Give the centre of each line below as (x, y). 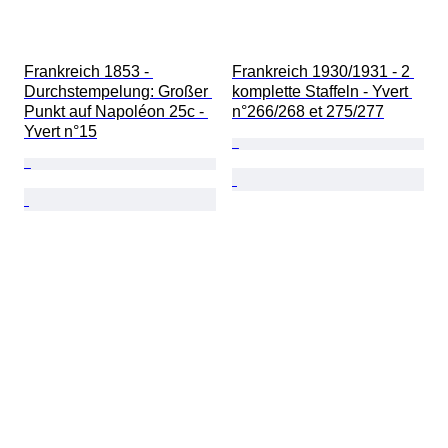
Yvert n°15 (60, 132)
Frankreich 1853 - (88, 72)
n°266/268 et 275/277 (308, 112)
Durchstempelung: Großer (118, 92)
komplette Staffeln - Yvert (322, 92)
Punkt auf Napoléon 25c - (116, 112)
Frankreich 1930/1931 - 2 (323, 72)
